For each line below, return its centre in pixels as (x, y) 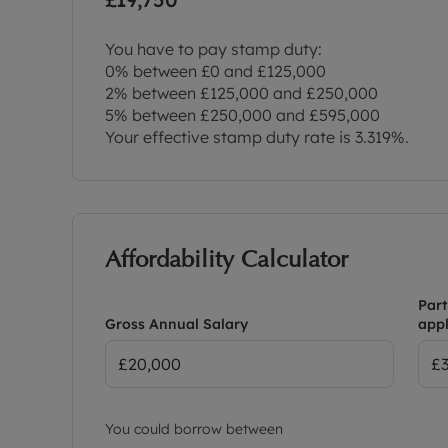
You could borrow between (194, 428)
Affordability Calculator (226, 258)
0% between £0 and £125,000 (215, 70)
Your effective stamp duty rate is (230, 136)
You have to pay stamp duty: (213, 48)
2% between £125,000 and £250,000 (241, 92)
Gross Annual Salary (176, 323)
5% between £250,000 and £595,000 (242, 114)
